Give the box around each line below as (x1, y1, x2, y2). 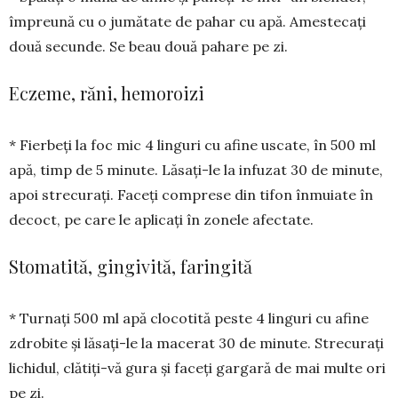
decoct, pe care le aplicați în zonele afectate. (9, 211, 314, 229)
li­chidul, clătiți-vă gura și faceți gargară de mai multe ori (9, 359, 386, 378)
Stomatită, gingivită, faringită (9, 254, 252, 279)
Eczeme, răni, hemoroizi (9, 81, 204, 106)
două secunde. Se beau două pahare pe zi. (9, 37, 288, 56)
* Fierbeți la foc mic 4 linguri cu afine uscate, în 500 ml (9, 136, 376, 155)
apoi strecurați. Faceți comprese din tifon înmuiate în (9, 186, 373, 204)
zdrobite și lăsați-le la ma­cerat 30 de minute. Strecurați (9, 334, 384, 353)
